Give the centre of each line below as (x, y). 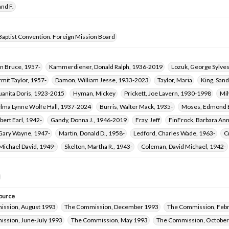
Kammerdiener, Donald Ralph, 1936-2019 (106, 67)
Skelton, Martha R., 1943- (98, 146)
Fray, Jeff (148, 120)
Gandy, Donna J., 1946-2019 (89, 120)
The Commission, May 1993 (109, 220)
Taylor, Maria (175, 80)
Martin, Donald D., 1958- (92, 133)
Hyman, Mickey (94, 93)
